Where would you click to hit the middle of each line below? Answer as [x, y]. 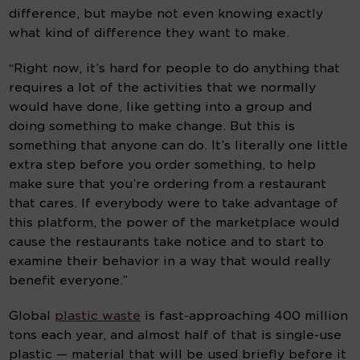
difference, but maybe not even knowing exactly [166, 14]
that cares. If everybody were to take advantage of [174, 204]
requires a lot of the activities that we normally [163, 88]
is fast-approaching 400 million [245, 316]
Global [32, 316]
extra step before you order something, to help [163, 165]
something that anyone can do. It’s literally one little [179, 146]
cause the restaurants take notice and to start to [167, 242]
